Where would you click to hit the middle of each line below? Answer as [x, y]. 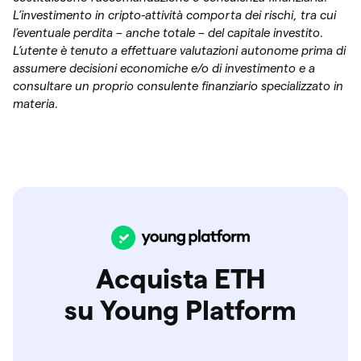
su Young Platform [180, 309]
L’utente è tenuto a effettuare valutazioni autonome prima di [179, 50]
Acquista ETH [180, 278]
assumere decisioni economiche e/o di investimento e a [164, 68]
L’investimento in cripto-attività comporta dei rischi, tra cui [174, 15]
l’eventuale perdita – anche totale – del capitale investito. [168, 32]
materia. [36, 103]
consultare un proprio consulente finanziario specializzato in [178, 85]
